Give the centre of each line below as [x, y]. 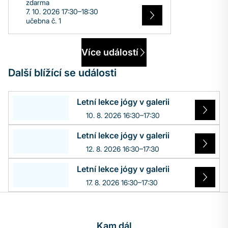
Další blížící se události [62, 73]
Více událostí [110, 52]
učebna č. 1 [44, 21]
